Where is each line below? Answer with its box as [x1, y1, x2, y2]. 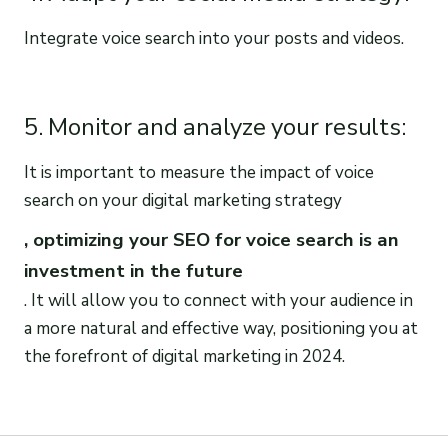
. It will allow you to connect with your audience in [24, 288, 413, 312]
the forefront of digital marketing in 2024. [24, 344, 345, 368]
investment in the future [24, 257, 243, 284]
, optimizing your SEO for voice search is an [24, 226, 399, 253]
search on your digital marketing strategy [24, 189, 342, 213]
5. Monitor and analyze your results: [24, 111, 406, 144]
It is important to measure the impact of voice [24, 161, 374, 185]
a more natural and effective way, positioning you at [24, 316, 418, 340]
